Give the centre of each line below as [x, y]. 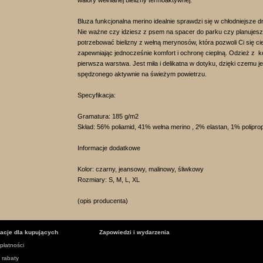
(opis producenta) [103, 201]
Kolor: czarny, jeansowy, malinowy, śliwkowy [141, 169]
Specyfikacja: [97, 95]
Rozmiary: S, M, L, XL [109, 180]
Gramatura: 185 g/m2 [108, 116]
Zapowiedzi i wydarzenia [134, 232]
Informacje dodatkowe [109, 148]
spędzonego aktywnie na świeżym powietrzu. [142, 74]
